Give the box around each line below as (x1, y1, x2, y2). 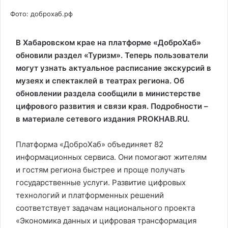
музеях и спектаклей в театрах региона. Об (16, 76, 184, 85)
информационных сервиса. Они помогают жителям (16, 152, 207, 162)
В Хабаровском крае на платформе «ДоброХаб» (16, 38, 201, 47)
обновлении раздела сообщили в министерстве (16, 89, 201, 98)
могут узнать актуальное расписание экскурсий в (16, 63, 211, 73)
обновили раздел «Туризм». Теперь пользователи (16, 50, 208, 60)
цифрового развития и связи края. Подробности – (16, 101, 208, 111)
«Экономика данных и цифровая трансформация (16, 216, 196, 225)
